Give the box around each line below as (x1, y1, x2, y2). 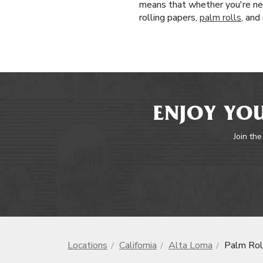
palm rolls (200, 11, 241, 24)
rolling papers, (139, 11, 200, 24)
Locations (68, 239, 107, 252)
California (119, 239, 157, 252)
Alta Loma (168, 239, 213, 252)
